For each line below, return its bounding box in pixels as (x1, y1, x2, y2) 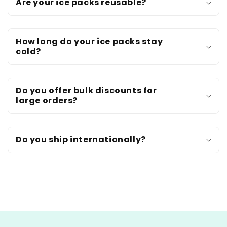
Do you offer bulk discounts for (16, 84, 157, 96)
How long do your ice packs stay (16, 35, 163, 47)
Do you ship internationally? (16, 133, 146, 145)
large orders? (16, 94, 78, 106)
